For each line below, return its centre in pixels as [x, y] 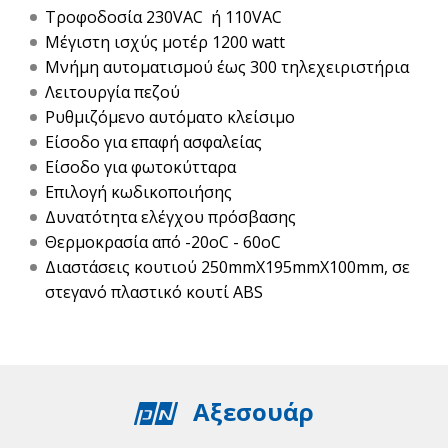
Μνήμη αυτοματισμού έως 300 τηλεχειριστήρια [227, 66]
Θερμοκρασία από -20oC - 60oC [163, 241]
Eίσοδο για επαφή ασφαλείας [153, 141]
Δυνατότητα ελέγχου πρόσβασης [170, 216]
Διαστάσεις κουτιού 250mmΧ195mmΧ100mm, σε [227, 266]
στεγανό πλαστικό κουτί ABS [154, 291]
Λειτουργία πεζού [112, 91]
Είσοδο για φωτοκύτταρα [140, 166]
